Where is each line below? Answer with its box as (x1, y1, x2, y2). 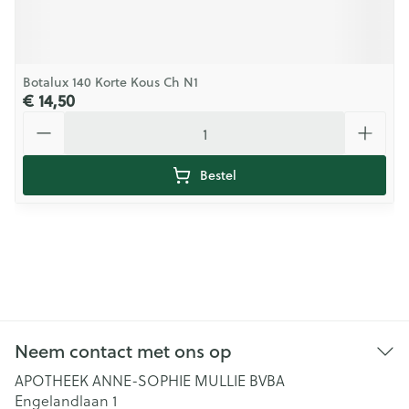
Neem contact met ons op (15, 338, 232, 364)
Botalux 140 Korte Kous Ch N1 (23, 73, 198, 91)
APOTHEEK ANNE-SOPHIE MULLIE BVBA (15, 370, 285, 391)
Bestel (200, 166, 236, 184)
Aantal (22, 109, 67, 130)
